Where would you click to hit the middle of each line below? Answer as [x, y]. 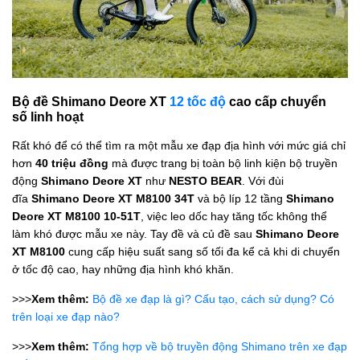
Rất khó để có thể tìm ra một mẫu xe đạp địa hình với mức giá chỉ [179, 146]
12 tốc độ [198, 102]
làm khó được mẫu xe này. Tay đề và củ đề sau [134, 234]
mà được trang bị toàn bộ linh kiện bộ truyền [223, 164]
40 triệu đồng [72, 164]
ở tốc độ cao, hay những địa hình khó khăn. [123, 270]
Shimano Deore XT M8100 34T [113, 199]
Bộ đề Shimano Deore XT [91, 102]
